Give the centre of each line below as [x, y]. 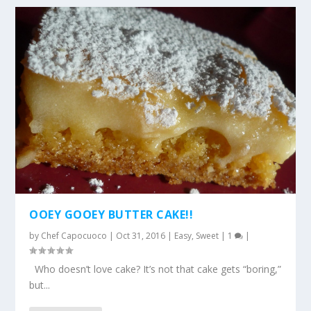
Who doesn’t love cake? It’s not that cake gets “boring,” [155, 269]
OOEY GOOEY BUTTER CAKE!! [111, 214]
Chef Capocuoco [74, 235]
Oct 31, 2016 [141, 235]
